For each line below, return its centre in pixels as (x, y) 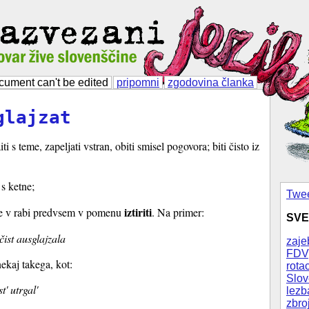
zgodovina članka (211, 82)
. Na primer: (178, 212)
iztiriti (138, 212)
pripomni (138, 82)
